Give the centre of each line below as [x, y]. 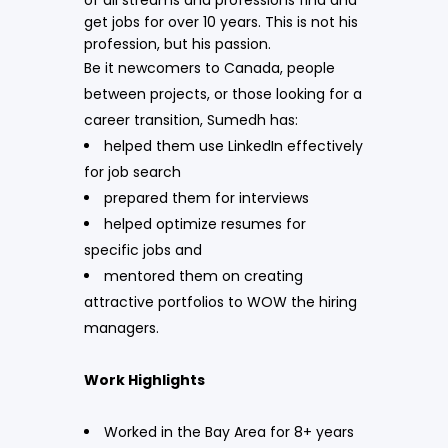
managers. [121, 327]
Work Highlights [144, 379]
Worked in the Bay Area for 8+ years [229, 431]
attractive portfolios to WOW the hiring [220, 301]
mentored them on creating [203, 275]
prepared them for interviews [206, 197]
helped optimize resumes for [205, 223]
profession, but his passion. [177, 43]
